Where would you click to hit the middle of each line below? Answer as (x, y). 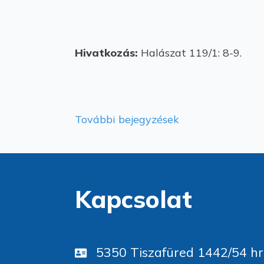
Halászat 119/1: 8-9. (191, 53)
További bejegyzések (127, 119)
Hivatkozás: (108, 53)
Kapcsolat (133, 199)
